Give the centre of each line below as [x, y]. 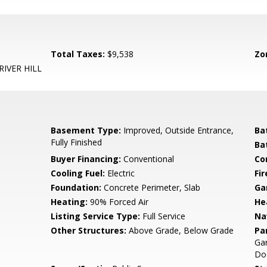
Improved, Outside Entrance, [178, 130]
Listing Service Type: [96, 216]
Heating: [69, 202]
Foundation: [76, 187]
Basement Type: [86, 130]
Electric [120, 173]
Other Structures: [89, 230]
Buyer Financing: [86, 159]
